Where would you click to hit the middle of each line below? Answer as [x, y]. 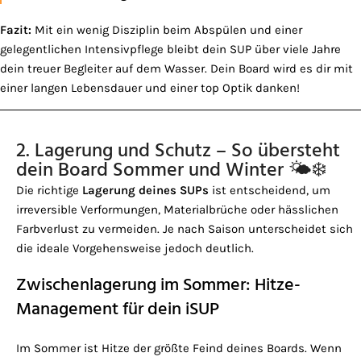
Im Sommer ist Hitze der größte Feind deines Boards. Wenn [179, 349]
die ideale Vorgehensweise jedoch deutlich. [135, 249]
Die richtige [49, 191]
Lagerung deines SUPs [145, 191]
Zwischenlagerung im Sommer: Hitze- [158, 286]
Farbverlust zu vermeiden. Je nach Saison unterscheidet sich [185, 229]
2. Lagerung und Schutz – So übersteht [178, 152]
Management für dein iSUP [118, 310]
